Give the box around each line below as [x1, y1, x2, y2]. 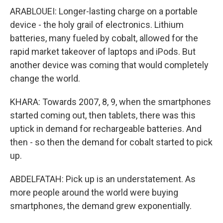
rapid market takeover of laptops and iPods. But [10, 46, 196, 57]
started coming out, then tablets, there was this [10, 110, 196, 120]
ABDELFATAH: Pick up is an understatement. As [10, 174, 196, 184]
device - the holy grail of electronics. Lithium [10, 19, 184, 30]
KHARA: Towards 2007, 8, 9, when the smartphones [10, 97, 211, 107]
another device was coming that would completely [10, 60, 209, 70]
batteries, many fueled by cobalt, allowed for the [10, 33, 198, 43]
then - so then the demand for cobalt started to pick [10, 137, 213, 147]
